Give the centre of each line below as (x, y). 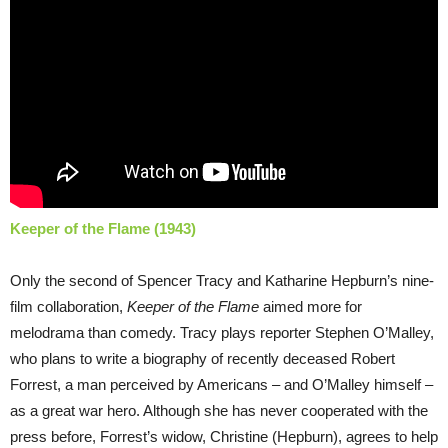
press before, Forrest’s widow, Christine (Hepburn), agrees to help (224, 436)
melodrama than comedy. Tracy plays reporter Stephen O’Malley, (222, 332)
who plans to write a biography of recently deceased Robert (202, 358)
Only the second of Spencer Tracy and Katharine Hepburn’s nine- (222, 280)
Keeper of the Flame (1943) (103, 228)
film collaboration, (68, 306)
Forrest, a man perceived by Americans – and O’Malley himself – (221, 384)
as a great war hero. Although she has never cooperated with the (219, 410)
